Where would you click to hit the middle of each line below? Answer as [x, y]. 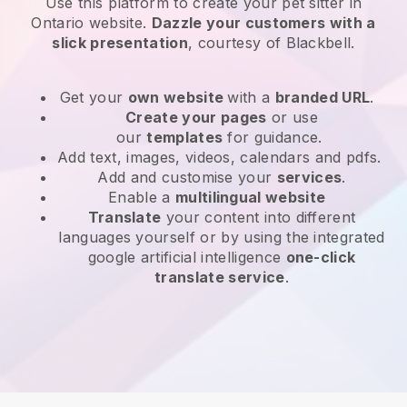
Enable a [142, 197]
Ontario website [87, 22]
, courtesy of [237, 42]
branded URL [323, 97]
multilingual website [250, 197]
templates [185, 137]
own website [178, 97]
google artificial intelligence [187, 257]
